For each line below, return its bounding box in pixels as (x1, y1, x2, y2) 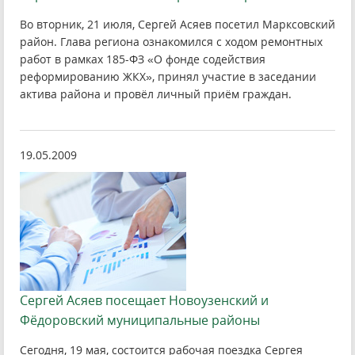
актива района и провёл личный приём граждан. (20, 86, 292, 101)
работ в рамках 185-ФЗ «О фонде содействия (20, 52, 265, 67)
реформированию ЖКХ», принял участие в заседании (20, 69, 316, 84)
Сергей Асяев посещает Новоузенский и (20, 292, 269, 309)
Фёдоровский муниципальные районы (20, 311, 260, 329)
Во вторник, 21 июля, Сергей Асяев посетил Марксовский (20, 17, 335, 32)
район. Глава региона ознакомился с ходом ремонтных (20, 34, 323, 49)
